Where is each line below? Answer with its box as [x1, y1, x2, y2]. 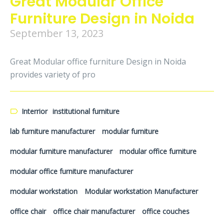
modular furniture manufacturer [10, 146, 112, 156]
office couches [142, 206, 189, 216]
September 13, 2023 [10, 26, 103, 40]
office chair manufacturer [53, 206, 135, 216]
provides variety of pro [10, 69, 95, 80]
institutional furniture [52, 106, 119, 116]
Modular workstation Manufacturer [84, 186, 198, 196]
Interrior [21, 106, 47, 116]
